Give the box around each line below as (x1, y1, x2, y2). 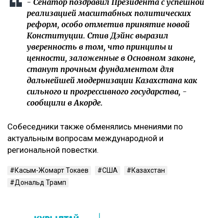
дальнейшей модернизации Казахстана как (27, 75, 197, 86)
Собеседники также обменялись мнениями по (7, 122, 183, 132)
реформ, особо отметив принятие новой (27, 19, 190, 30)
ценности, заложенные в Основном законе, (27, 53, 196, 63)
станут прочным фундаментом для (27, 64, 174, 74)
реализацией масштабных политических (27, 8, 191, 18)
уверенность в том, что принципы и (27, 42, 173, 52)
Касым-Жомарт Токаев (15, 166, 89, 175)
